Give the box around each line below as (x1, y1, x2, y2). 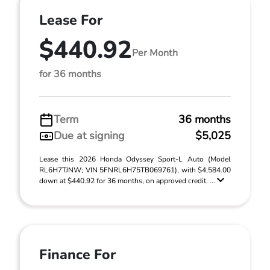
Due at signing (54, 128, 125, 143)
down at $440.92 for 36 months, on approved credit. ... (39, 176, 217, 186)
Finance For (39, 245, 116, 264)
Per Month (132, 46, 178, 60)
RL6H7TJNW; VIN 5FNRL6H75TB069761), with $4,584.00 (39, 165, 231, 175)
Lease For (39, 11, 102, 30)
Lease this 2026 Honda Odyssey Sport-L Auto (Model (39, 154, 231, 164)
